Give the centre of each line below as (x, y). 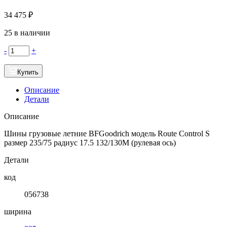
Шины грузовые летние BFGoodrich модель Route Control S (107, 133)
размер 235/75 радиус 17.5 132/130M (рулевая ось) (90, 142)
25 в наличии (27, 32)
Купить (28, 72)
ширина (18, 211)
